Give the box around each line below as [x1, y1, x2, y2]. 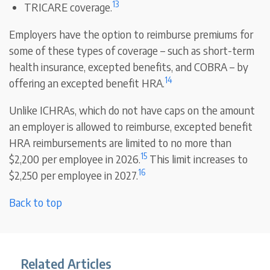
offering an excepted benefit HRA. [9, 76, 165, 90]
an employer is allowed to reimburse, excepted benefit [9, 119, 253, 134]
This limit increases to [147, 152, 248, 166]
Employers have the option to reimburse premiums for [9, 27, 254, 42]
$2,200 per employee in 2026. [9, 152, 141, 166]
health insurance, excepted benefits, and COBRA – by [9, 60, 249, 74]
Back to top [9, 195, 63, 210]
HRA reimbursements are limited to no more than [9, 136, 232, 150]
